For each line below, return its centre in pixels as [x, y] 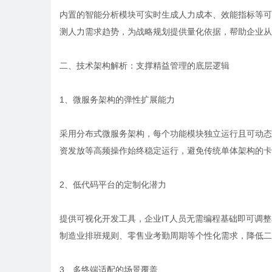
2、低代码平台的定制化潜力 [113, 185]
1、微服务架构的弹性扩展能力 [117, 100]
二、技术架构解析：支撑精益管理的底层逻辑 [144, 66]
